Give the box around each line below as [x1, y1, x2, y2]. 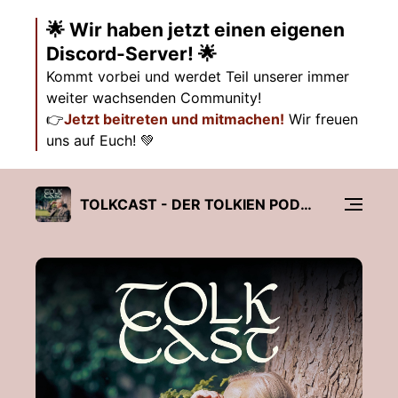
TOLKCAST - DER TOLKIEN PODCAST [300, 195, 312, 213]
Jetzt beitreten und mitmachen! [64, 110, 284, 128]
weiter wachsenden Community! [46, 89, 261, 107]
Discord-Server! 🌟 [46, 43, 217, 65]
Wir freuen [284, 110, 358, 128]
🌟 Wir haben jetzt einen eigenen [46, 19, 345, 41]
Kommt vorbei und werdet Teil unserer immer [46, 68, 349, 85]
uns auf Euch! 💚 [46, 131, 155, 149]
